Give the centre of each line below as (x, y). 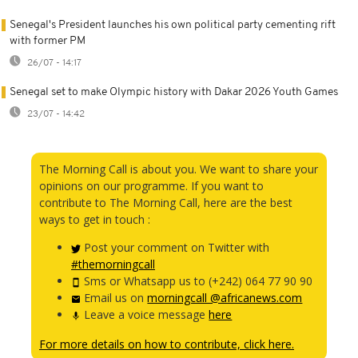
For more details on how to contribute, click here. (167, 344)
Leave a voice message (145, 315)
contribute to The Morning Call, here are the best (166, 203)
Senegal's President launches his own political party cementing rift (173, 26)
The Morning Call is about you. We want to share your (179, 169)
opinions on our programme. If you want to (151, 186)
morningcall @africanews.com (225, 298)
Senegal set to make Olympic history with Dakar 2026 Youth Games (174, 93)
